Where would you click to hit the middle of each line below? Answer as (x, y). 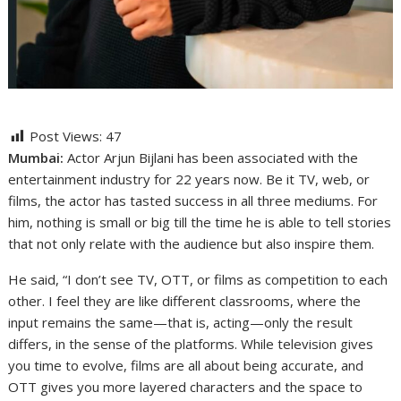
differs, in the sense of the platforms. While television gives (191, 343)
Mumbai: (36, 157)
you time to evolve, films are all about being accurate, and (186, 365)
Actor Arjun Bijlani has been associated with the (211, 157)
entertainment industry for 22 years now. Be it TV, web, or (189, 179)
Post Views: (66, 136)
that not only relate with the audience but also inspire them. (192, 243)
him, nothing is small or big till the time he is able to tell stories (200, 222)
